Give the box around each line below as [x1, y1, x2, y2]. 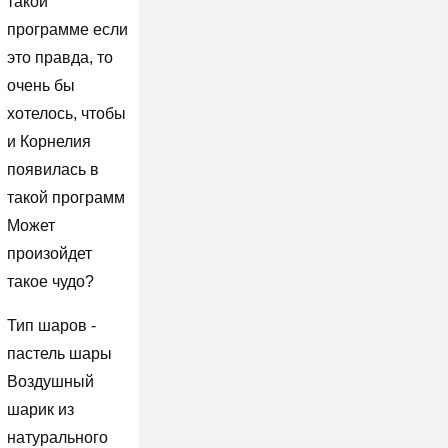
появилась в [6, 160, 99, 178]
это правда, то [6, 48, 113, 66]
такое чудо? [6, 272, 94, 290]
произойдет [6, 244, 92, 262]
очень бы [6, 76, 75, 94]
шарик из [6, 400, 74, 418]
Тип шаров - [6, 316, 96, 334]
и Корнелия [6, 132, 91, 150]
